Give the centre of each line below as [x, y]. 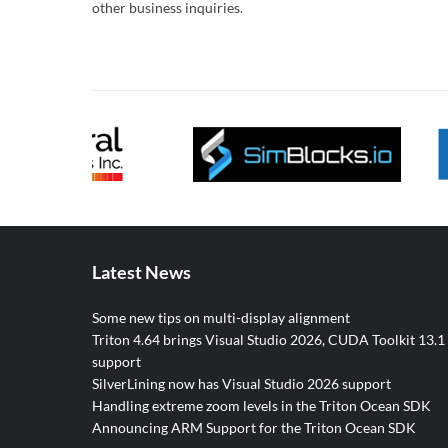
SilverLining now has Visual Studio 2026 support [241, 384]
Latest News [141, 272]
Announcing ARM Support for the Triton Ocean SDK [254, 428]
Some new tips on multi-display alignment [221, 318]
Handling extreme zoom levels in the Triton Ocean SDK [261, 406]
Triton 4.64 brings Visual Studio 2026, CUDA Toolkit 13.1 [268, 340]
